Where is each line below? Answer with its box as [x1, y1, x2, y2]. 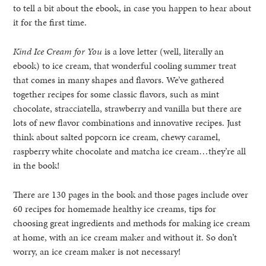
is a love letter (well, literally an [104, 44, 224, 58]
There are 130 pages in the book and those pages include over [13, 187, 249, 201]
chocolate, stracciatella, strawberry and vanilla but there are [13, 101, 242, 115]
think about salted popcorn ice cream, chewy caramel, [13, 129, 221, 144]
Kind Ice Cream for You [13, 44, 105, 58]
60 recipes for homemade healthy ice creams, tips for [13, 201, 217, 216]
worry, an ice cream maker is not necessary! [13, 244, 181, 258]
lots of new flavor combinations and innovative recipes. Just [13, 115, 242, 129]
